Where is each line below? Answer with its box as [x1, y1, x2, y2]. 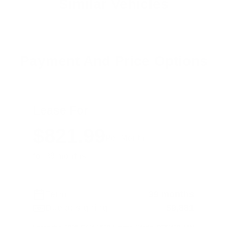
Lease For [33, 104, 88, 117]
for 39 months [33, 152, 86, 160]
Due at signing [45, 203, 108, 213]
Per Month [105, 133, 145, 142]
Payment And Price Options [19, 53, 208, 69]
